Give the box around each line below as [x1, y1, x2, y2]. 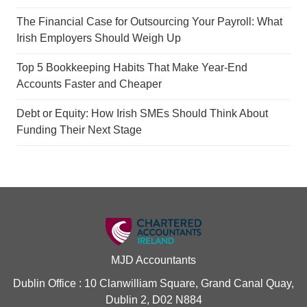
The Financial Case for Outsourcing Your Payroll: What [16, 16, 282, 27]
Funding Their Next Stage [16, 124, 142, 136]
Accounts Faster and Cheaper [16, 78, 162, 90]
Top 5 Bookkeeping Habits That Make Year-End [16, 62, 247, 73]
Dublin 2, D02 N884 [105, 294, 202, 306]
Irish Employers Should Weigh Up [16, 32, 181, 44]
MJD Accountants [111, 254, 196, 266]
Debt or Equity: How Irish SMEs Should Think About [16, 108, 268, 119]
